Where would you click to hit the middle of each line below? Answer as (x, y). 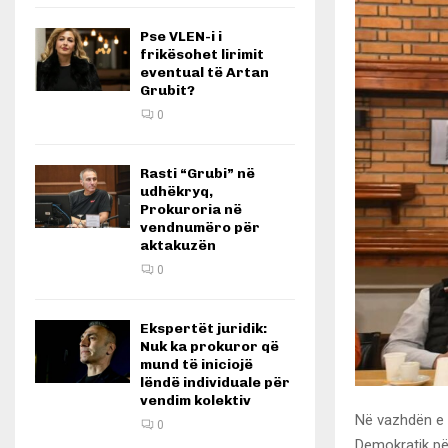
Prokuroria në (191, 209)
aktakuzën (178, 245)
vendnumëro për (200, 227)
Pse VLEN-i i (181, 36)
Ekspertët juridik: (203, 328)
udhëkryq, (176, 191)
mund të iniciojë (196, 364)
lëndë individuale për (215, 382)
